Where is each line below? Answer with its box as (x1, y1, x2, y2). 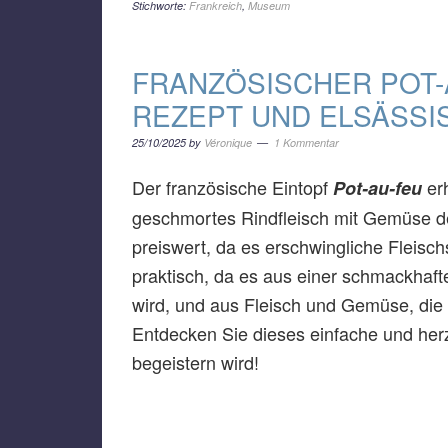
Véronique (204, 135, 252, 150)
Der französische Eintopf (132, 174, 333, 200)
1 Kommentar (274, 135, 339, 150)
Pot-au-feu (333, 175, 422, 201)
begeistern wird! (132, 349, 259, 375)
